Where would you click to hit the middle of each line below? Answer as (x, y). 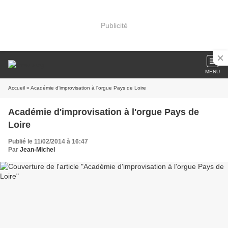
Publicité (114, 25)
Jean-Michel (37, 150)
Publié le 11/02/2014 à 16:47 (48, 141)
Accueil (17, 88)
